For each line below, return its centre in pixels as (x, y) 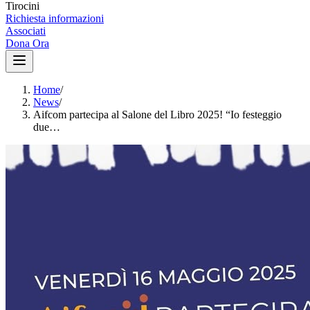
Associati (26, 31)
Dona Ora (27, 43)
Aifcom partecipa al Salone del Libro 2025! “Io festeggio (157, 115)
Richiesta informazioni (55, 18)
